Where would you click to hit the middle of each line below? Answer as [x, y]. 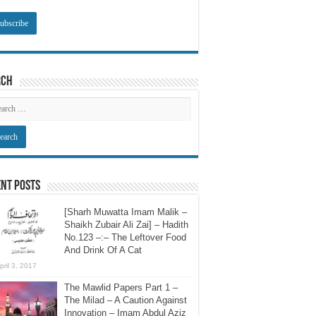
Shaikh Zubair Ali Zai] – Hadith [126, 225]
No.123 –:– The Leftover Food [125, 237]
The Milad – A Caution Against [126, 300]
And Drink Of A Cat [103, 250]
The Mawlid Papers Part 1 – [121, 287]
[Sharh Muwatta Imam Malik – [126, 212]
